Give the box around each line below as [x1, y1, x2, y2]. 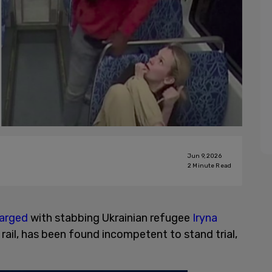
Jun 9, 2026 [188, 152, 222, 160]
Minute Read [191, 162, 231, 169]
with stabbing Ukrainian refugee [30, 211, 192, 225]
